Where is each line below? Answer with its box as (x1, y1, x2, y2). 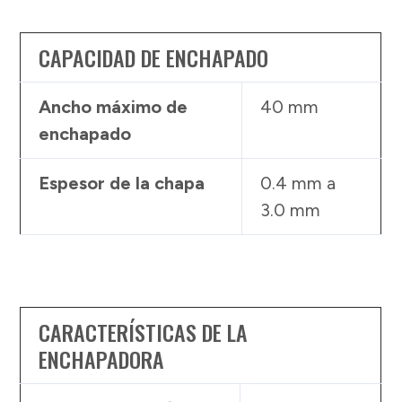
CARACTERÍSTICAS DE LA (39, 315, 249, 348)
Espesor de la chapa (39, 171, 205, 194)
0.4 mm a (260, 171, 336, 194)
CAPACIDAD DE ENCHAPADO (39, 40, 269, 74)
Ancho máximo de (39, 95, 188, 118)
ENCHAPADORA (39, 342, 165, 375)
